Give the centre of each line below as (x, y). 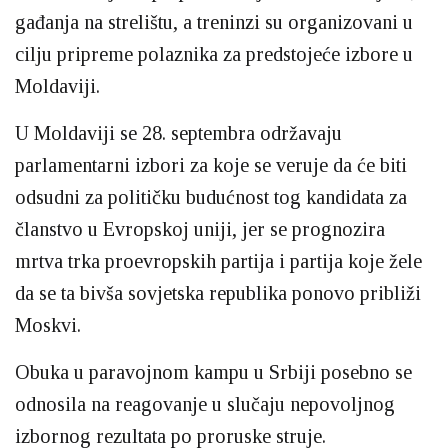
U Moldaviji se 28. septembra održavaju (178, 133)
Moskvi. (48, 325)
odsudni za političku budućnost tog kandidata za (211, 197)
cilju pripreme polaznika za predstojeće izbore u (214, 54)
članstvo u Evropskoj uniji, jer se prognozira (200, 229)
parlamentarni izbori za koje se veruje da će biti (211, 165)
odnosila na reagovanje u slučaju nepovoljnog (205, 404)
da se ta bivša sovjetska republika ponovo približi (218, 293)
